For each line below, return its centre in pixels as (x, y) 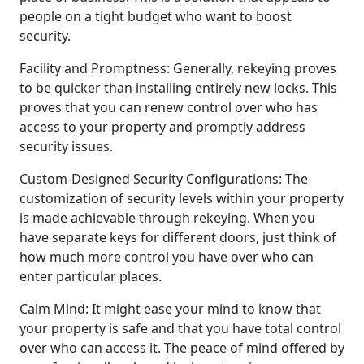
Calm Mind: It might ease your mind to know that (170, 308)
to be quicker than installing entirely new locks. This (178, 87)
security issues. (66, 146)
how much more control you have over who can (167, 256)
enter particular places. (91, 276)
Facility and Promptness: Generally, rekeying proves (178, 68)
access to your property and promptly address (162, 126)
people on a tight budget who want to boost (156, 16)
